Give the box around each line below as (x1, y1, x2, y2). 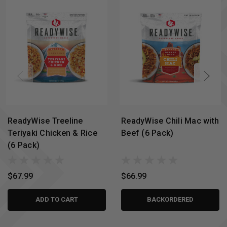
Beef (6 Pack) (121, 128, 174, 138)
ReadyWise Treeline (8, 116, 83, 126)
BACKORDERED (147, 196, 194, 204)
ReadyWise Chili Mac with (121, 116, 219, 126)
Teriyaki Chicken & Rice (8, 128, 97, 138)
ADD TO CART (35, 196, 78, 204)
